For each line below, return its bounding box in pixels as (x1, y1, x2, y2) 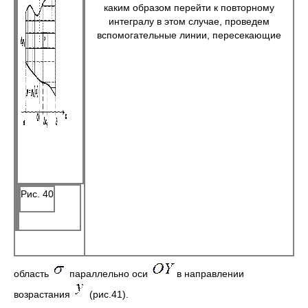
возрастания (14, 289, 73, 300)
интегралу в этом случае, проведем (109, 16, 269, 27)
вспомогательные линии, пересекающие (97, 30, 281, 41)
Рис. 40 (21, 188, 54, 199)
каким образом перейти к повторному (104, 2, 274, 13)
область (14, 268, 52, 279)
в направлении (177, 268, 244, 279)
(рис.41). (87, 289, 131, 300)
